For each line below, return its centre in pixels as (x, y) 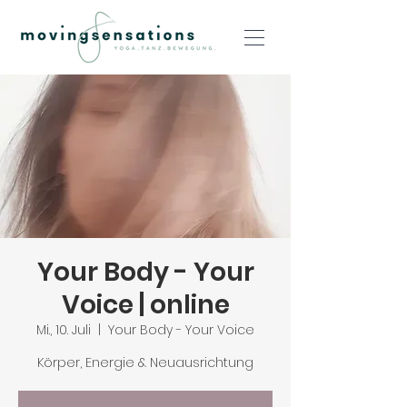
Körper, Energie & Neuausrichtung (145, 362)
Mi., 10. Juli (64, 330)
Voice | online (145, 305)
